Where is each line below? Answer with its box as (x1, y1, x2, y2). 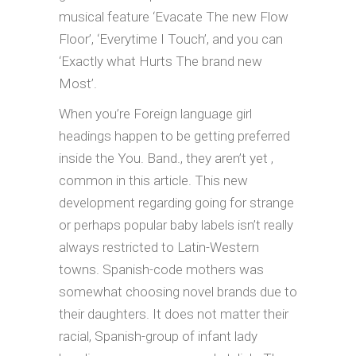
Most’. (59, 75, 97, 91)
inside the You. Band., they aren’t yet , (59, 150, 273, 166)
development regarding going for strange (59, 195, 294, 211)
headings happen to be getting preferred (59, 128, 290, 144)
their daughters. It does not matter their (59, 306, 288, 322)
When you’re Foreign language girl (59, 106, 252, 122)
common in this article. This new (59, 172, 248, 188)
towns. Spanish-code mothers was (59, 261, 264, 277)
